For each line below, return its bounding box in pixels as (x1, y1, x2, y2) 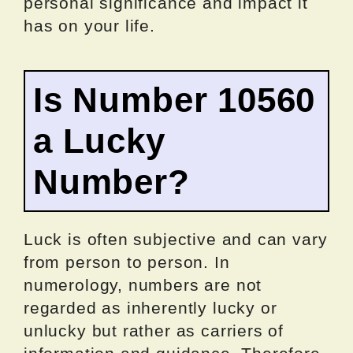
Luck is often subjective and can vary (24, 230, 328, 249)
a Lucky (33, 121, 165, 161)
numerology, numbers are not (24, 276, 262, 295)
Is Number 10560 (33, 80, 316, 120)
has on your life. (24, 17, 155, 35)
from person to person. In (24, 253, 230, 272)
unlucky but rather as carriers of (24, 321, 284, 340)
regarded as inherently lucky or (24, 299, 277, 318)
